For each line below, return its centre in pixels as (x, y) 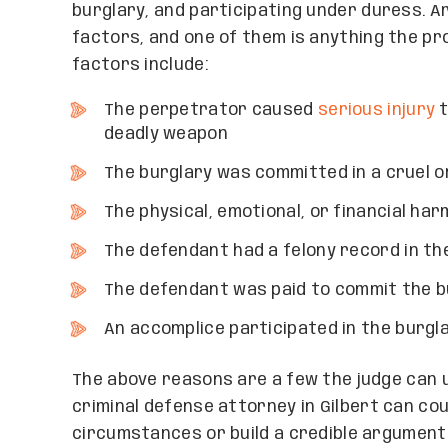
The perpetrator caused (211, 110)
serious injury (376, 110)
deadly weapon (166, 134)
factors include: (140, 65)
